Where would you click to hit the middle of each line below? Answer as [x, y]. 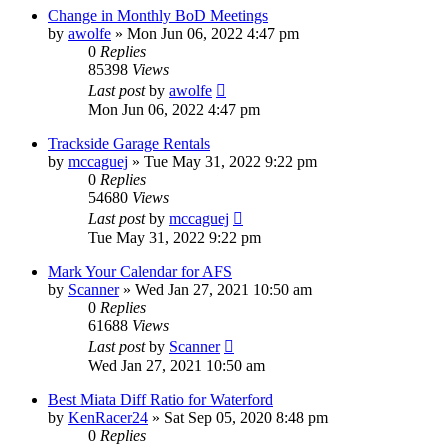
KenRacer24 [108, 418]
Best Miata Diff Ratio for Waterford [160, 400]
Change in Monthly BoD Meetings [158, 16]
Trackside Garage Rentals [129, 144]
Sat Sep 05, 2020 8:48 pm [246, 418]
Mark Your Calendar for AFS [140, 272]
